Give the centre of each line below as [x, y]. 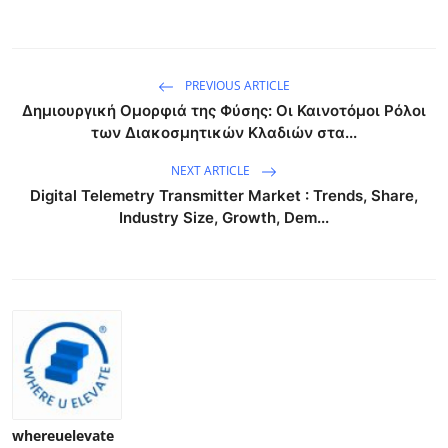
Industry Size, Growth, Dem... [224, 217]
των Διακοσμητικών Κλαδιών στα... [224, 132]
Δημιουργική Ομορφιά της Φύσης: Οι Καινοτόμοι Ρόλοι [224, 110]
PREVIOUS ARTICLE [236, 85]
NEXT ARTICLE [212, 170]
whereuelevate [63, 435]
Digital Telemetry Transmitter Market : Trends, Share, [224, 195]
